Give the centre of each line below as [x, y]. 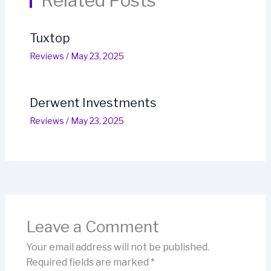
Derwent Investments [93, 103]
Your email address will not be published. [117, 247]
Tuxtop [50, 38]
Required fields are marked [88, 263]
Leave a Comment [92, 227]
